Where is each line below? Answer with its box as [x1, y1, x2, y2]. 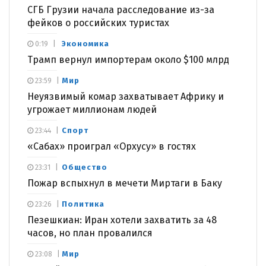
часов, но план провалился [27, 227, 153, 239]
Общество [62, 162, 107, 172]
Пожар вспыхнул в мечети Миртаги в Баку [27, 177, 222, 189]
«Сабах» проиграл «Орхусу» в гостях [27, 140, 196, 152]
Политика [62, 199, 104, 208]
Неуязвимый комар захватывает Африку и [27, 90, 224, 102]
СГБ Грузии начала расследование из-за [27, 4, 214, 15]
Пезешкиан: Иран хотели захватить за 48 [27, 214, 217, 226]
